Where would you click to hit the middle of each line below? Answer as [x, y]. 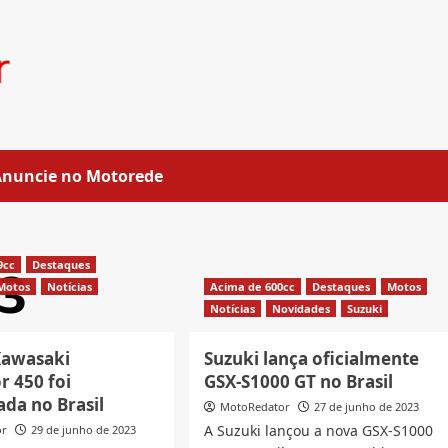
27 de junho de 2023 [366, 407]
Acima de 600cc [252, 287]
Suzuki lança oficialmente [311, 359]
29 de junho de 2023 [84, 430]
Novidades [300, 309]
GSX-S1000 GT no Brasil [298, 382]
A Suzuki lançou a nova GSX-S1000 [318, 431]
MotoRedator [254, 407]
